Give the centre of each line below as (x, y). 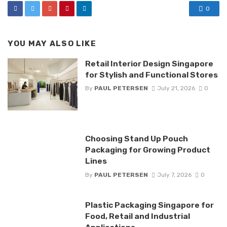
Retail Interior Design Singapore (149, 63)
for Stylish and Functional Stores (151, 74)
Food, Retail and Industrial (137, 216)
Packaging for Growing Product (147, 150)
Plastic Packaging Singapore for (149, 205)
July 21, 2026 (176, 88)
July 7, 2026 (174, 175)
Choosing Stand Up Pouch (136, 139)
